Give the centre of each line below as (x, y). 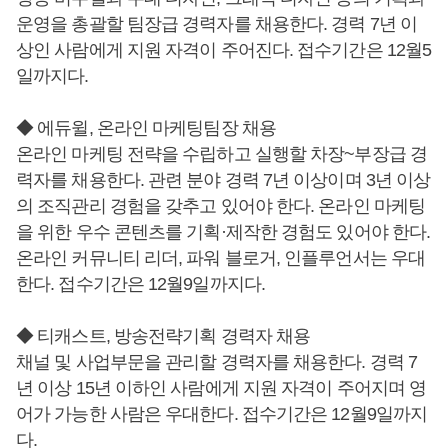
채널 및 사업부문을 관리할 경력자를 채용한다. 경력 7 (217, 362)
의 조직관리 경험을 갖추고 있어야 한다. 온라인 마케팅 (221, 206)
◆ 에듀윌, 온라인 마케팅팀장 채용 (146, 128)
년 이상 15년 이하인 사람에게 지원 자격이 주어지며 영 (221, 388)
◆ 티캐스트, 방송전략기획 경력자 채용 (163, 336)
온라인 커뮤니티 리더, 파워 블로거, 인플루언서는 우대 (221, 258)
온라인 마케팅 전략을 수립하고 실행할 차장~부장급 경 (221, 154)
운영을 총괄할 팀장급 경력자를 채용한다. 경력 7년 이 (217, 24)
